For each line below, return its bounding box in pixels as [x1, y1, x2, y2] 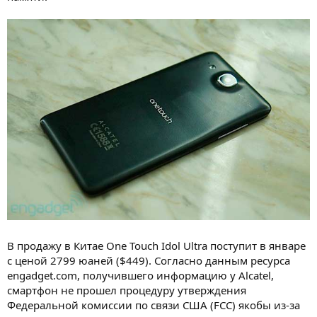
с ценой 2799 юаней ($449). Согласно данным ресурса [7, 253, 290, 268]
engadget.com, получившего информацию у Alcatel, [7, 268, 274, 283]
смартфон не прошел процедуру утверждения [7, 283, 246, 298]
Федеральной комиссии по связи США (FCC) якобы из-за [7, 298, 300, 313]
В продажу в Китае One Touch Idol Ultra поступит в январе [7, 238, 306, 253]
